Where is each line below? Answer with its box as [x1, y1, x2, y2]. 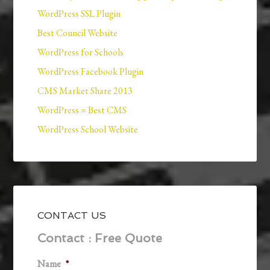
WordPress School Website [37, 123, 139, 136]
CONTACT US [37, 210, 107, 222]
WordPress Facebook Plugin [37, 65, 144, 78]
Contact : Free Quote [37, 231, 163, 246]
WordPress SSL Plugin [37, 7, 121, 20]
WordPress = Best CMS [37, 104, 127, 117]
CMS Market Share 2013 [37, 84, 133, 98]
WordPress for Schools [37, 46, 124, 59]
